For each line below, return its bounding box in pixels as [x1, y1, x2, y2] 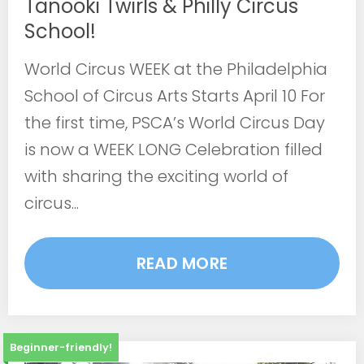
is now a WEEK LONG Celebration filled [24, 138, 323, 162]
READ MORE [136, 252, 228, 275]
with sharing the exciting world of [24, 165, 288, 188]
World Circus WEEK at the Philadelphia [24, 58, 327, 81]
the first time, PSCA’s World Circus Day [24, 111, 325, 135]
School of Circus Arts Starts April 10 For [24, 84, 325, 108]
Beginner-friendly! [10, 340, 112, 355]
